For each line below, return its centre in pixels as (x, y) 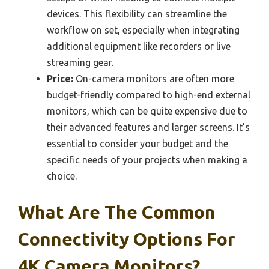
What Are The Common (117, 212)
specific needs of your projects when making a (147, 160)
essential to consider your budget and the (138, 144)
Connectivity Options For (127, 239)
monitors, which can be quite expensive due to (147, 111)
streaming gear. (80, 63)
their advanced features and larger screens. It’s (148, 128)
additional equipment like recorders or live (139, 47)
